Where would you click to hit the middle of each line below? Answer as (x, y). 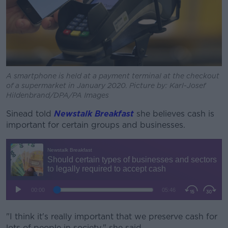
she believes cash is (175, 113)
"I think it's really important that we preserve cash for (112, 216)
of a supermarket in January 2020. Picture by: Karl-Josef (106, 85)
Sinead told (30, 113)
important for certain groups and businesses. (96, 125)
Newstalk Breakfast (94, 113)
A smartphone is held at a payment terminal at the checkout (113, 76)
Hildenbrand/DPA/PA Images (58, 95)
